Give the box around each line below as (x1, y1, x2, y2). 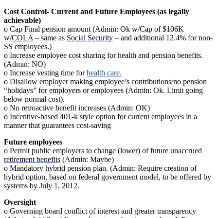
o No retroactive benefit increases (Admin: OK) (4, 104, 150, 112)
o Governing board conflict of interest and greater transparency (4, 207, 196, 216)
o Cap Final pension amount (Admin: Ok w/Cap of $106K (4, 25, 184, 34)
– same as (33, 34, 67, 42)
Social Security (67, 34, 113, 42)
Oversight (4, 198, 36, 207)
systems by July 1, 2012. (4, 182, 79, 190)
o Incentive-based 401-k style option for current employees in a (4, 112, 197, 121)
